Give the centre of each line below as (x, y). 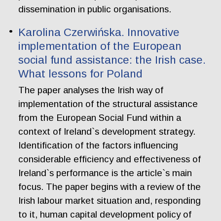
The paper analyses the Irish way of (91, 90)
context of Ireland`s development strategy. (107, 132)
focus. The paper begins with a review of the (110, 187)
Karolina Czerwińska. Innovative (99, 32)
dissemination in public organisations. (95, 9)
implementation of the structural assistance (108, 104)
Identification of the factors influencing (98, 146)
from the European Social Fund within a (100, 118)
